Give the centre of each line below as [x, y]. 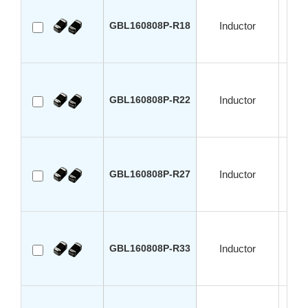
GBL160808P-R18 [150, 26]
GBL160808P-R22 [150, 100]
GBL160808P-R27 [150, 174]
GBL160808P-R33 [150, 249]
